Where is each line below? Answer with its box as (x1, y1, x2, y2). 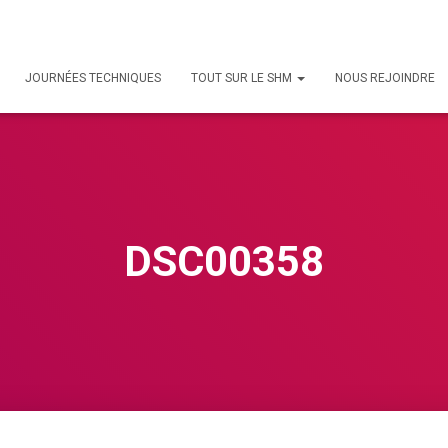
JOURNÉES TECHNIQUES (25, 71, 161, 85)
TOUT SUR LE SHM (191, 71, 295, 85)
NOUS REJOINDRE (335, 71, 435, 85)
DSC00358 (124, 237, 324, 286)
